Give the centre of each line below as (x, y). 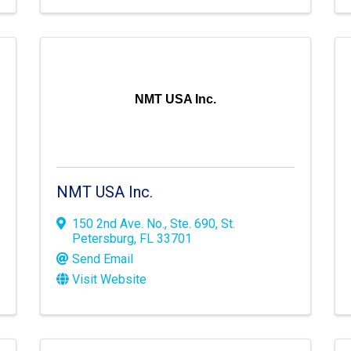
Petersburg (103, 239)
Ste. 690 (192, 224)
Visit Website (109, 280)
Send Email (102, 259)
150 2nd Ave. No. (118, 224)
